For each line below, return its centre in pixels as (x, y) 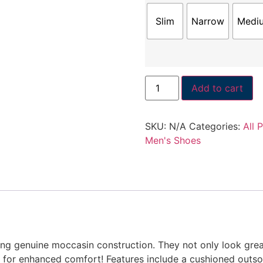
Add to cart (217, 88)
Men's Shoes (173, 140)
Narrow (208, 21)
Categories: (216, 126)
